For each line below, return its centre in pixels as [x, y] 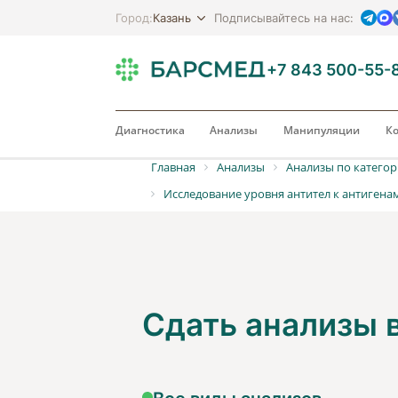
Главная [173, 167]
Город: [134, 18]
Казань [171, 17]
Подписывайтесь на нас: [287, 18]
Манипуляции [321, 130]
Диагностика [150, 130]
